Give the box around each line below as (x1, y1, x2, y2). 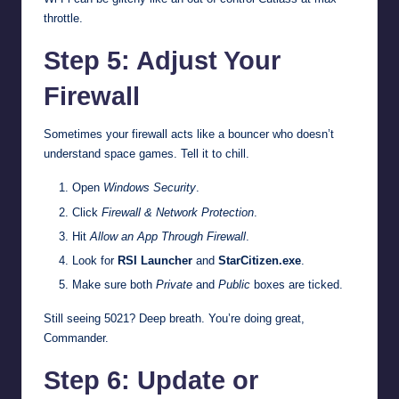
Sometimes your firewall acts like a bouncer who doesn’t (44, 127, 334, 142)
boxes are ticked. (250, 277, 343, 291)
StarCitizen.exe (218, 253, 301, 267)
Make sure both (72, 277, 156, 291)
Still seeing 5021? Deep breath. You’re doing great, (44, 311, 305, 325)
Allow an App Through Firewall (90, 229, 246, 243)
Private (156, 277, 192, 291)
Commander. (44, 330, 109, 345)
